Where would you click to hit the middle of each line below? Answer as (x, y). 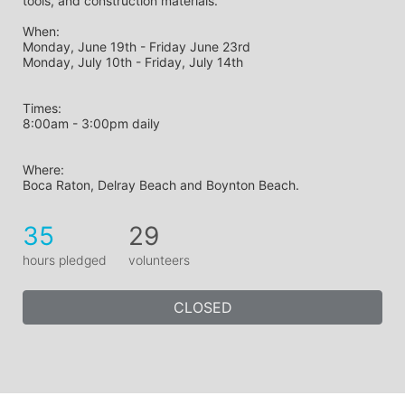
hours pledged (65, 259)
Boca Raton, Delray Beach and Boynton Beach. (161, 184)
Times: (44, 108)
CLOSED (202, 307)
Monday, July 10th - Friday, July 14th (133, 61)
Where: (45, 169)
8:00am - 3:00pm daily (91, 123)
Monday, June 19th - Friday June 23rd (137, 46)
